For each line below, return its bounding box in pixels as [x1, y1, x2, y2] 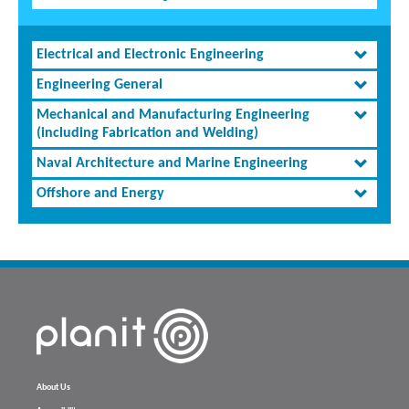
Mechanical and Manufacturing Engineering [37, 108, 309, 123]
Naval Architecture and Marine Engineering [37, 156, 308, 172]
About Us [37, 383, 70, 393]
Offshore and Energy [37, 186, 164, 202]
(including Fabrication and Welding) [37, 126, 258, 142]
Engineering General [37, 78, 163, 93]
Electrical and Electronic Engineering [37, 47, 264, 63]
